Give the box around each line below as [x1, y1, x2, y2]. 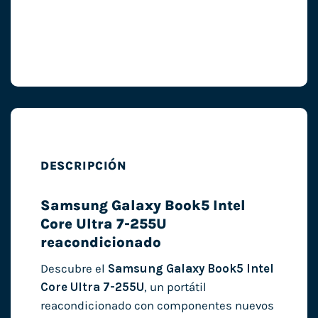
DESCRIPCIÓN [40, 158, 128, 172]
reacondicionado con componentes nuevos [40, 298, 274, 312]
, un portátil [143, 280, 207, 294]
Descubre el [40, 261, 108, 275]
